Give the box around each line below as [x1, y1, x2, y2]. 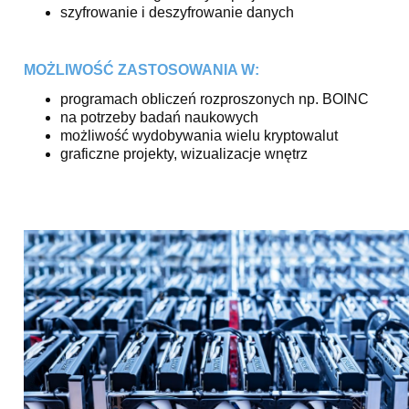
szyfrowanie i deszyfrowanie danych [60, 4, 294, 20]
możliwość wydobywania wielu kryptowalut [60, 127, 338, 143]
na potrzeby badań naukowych [60, 109, 258, 125]
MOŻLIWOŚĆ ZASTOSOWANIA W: [24, 61, 259, 78]
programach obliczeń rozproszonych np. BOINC [60, 90, 369, 107]
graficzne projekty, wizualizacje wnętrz [60, 145, 308, 162]
